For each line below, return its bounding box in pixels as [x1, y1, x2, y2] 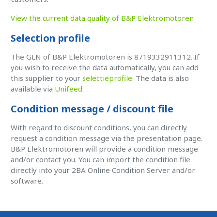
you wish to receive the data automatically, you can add [11, 62, 199, 72]
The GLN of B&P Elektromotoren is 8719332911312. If [11, 52, 200, 62]
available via [11, 84, 55, 93]
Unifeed [55, 84, 83, 93]
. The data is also [132, 73, 189, 83]
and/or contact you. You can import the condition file [11, 155, 191, 164]
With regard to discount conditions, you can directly [11, 123, 187, 132]
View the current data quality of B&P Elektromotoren [11, 13, 194, 23]
